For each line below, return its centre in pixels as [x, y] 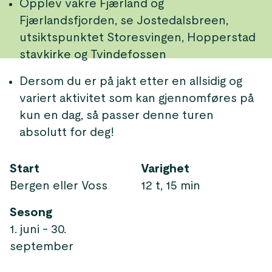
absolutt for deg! [67, 132]
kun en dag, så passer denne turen [117, 115]
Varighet [165, 169]
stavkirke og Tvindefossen [93, 55]
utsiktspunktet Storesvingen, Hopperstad [138, 38]
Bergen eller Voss [59, 186]
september [42, 246]
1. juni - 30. [38, 229]
